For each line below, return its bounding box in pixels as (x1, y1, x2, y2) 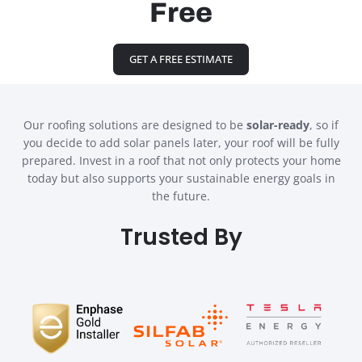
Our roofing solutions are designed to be (23, 117, 246, 133)
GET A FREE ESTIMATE (129, 51, 233, 66)
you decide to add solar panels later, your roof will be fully (23, 135, 339, 151)
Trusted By (120, 221, 242, 253)
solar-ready (246, 117, 309, 133)
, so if (309, 117, 339, 133)
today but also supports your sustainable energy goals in (27, 170, 335, 187)
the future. (152, 188, 210, 204)
